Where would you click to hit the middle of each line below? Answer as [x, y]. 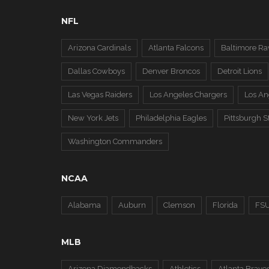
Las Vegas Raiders [100, 95]
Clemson [179, 205]
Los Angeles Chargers [188, 95]
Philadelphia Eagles [171, 118]
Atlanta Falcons [176, 48]
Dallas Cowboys [96, 71]
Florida [225, 205]
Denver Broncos [171, 71]
